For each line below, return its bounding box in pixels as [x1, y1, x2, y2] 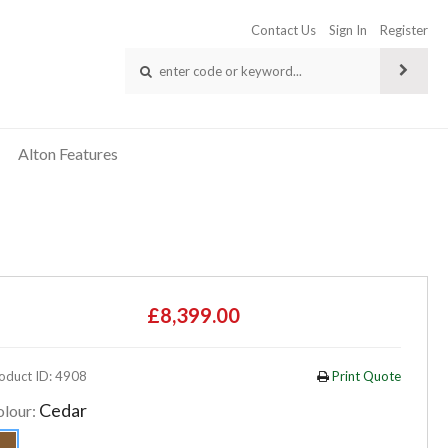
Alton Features [18, 144, 118, 163]
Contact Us [250, 21, 316, 38]
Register [379, 21, 428, 38]
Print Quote [328, 367, 401, 384]
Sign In [328, 21, 367, 38]
